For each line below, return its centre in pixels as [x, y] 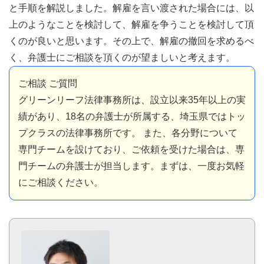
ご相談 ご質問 [48, 83]
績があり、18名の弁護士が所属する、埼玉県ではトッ [132, 116]
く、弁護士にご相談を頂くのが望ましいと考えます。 [122, 57]
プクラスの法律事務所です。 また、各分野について [128, 133]
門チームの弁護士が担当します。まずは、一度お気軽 [131, 166]
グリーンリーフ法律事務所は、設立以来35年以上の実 [132, 100]
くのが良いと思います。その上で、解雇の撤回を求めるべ [131, 41]
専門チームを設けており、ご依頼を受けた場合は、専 [131, 149]
